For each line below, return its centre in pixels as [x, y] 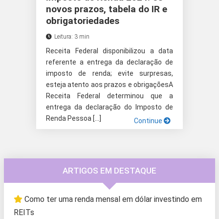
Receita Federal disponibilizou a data [109, 51]
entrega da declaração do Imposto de [109, 107]
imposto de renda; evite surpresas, [109, 74]
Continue [149, 121]
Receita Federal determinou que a [109, 96]
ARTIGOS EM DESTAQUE [109, 171]
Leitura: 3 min [72, 37]
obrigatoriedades [83, 21]
